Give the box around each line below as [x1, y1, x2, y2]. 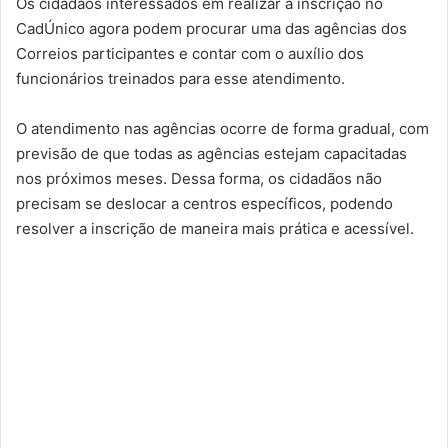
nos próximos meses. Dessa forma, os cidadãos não [16, 169, 382, 188]
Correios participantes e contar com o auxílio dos [16, 44, 364, 63]
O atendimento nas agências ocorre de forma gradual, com [16, 119, 429, 138]
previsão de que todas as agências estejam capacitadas [16, 144, 407, 163]
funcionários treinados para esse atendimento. [16, 69, 345, 88]
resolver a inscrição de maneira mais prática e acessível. [16, 219, 414, 238]
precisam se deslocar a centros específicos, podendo [16, 194, 393, 213]
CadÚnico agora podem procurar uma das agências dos [16, 19, 407, 38]
